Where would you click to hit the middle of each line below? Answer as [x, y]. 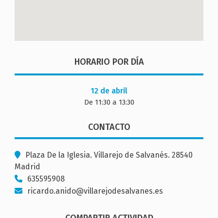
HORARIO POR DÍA [109, 62]
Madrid [27, 166]
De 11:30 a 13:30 [109, 102]
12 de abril [109, 91]
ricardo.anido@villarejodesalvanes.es [95, 191]
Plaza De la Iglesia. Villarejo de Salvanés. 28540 [109, 155]
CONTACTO [109, 127]
